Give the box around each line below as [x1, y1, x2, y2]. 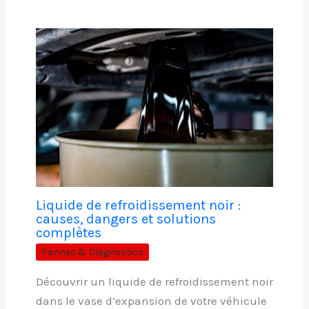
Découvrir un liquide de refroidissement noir [35, 274, 273, 288]
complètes [35, 224, 101, 241]
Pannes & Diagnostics [41, 246, 143, 258]
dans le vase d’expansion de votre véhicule [35, 293, 267, 308]
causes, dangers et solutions [35, 210, 216, 227]
